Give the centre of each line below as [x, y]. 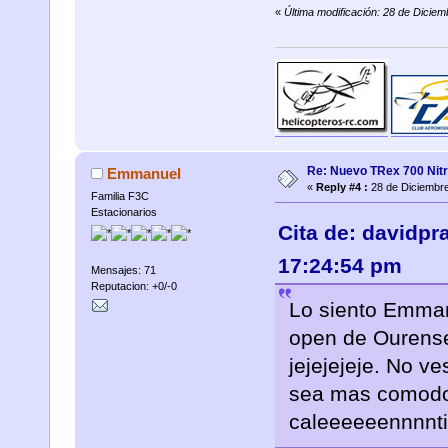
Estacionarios [123, 211]
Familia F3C [119, 195]
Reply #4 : [341, 186]
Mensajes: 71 [123, 270]
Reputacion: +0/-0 [133, 286]
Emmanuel [144, 173]
